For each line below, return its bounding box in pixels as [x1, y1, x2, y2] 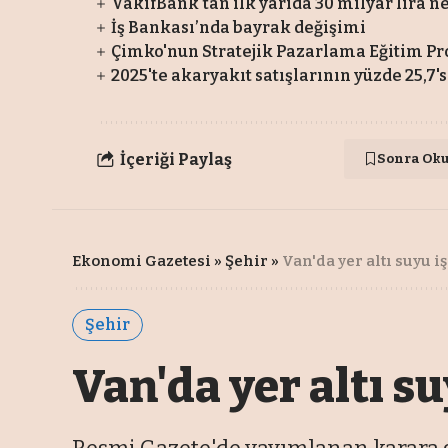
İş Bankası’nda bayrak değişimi [111, 18, 367, 38]
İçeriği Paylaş [120, 149, 233, 169]
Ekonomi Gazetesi [72, 252, 211, 271]
